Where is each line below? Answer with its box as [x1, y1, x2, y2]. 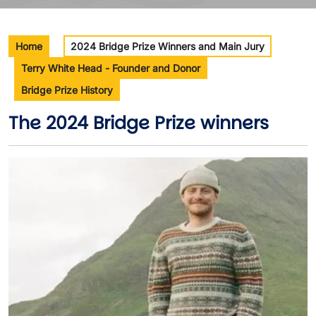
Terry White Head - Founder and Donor [21, 62, 200, 74]
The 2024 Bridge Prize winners [8, 111, 269, 135]
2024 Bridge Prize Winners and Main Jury [71, 40, 265, 52]
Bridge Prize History [21, 84, 113, 96]
